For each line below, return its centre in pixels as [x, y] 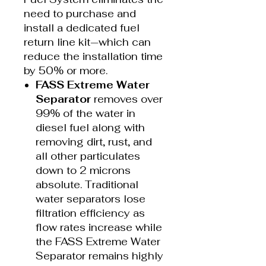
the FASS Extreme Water [98, 241]
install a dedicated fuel [82, 28]
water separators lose [91, 199]
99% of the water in [85, 113]
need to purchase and [80, 13]
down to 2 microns [83, 170]
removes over [128, 99]
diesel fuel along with [90, 127]
